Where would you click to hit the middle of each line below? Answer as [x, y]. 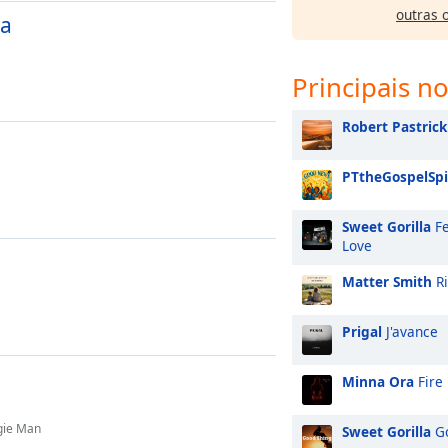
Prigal [362, 331]
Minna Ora [378, 381]
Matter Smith [387, 281]
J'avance [410, 331]
